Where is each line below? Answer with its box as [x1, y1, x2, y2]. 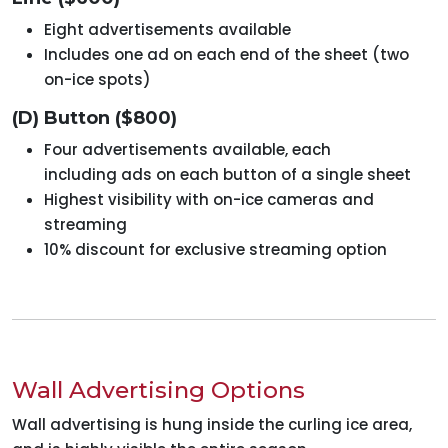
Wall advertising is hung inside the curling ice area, [12, 414, 412, 436]
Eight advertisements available [44, 19, 291, 41]
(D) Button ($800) [12, 107, 177, 130]
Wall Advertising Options [12, 376, 305, 405]
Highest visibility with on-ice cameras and [44, 189, 374, 211]
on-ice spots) [44, 69, 151, 91]
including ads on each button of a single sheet [44, 164, 411, 186]
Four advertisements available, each [44, 139, 331, 161]
